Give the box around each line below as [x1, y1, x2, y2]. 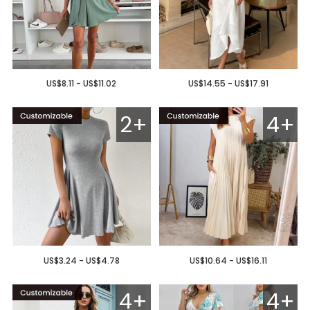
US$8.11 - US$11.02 [46, 77, 117, 90]
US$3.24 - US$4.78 [43, 254, 120, 266]
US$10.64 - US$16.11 [190, 254, 268, 266]
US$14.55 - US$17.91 [188, 77, 269, 90]
